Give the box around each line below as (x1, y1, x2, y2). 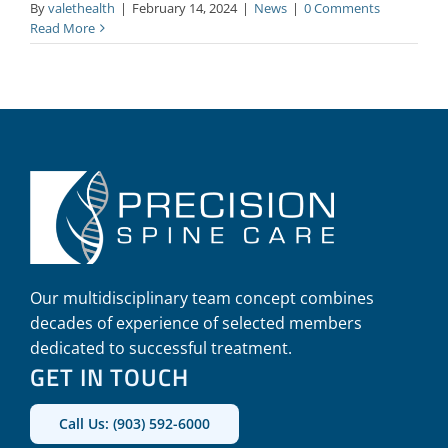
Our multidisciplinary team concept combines (29, 287, 374, 310)
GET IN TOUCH (29, 359, 189, 396)
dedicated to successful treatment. (29, 337, 292, 360)
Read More (30, 18, 95, 37)
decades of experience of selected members (29, 312, 362, 335)
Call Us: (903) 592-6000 (58, 414, 210, 434)
